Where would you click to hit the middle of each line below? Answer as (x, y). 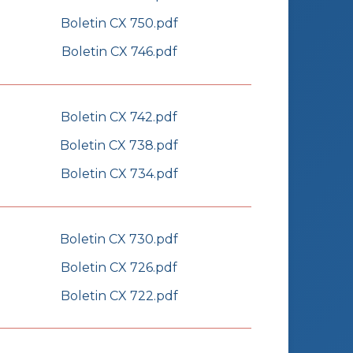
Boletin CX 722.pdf (119, 296)
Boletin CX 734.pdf (119, 174)
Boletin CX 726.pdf (119, 268)
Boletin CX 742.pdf (119, 117)
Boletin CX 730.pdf (119, 240)
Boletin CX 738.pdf (119, 146)
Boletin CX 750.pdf (119, 24)
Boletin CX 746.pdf (119, 52)
